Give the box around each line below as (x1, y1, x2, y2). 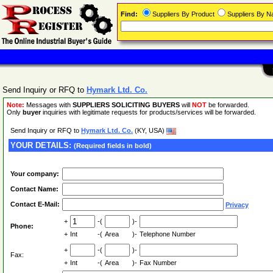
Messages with (26, 101, 73, 108)
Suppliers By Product (152, 10, 214, 18)
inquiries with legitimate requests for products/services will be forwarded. (41, 108, 256, 116)
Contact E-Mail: (10, 200, 60, 208)
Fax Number (140, 259, 177, 266)
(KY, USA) (133, 127, 166, 134)
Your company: (10, 170, 59, 177)
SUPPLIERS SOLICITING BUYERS (73, 101, 180, 108)
